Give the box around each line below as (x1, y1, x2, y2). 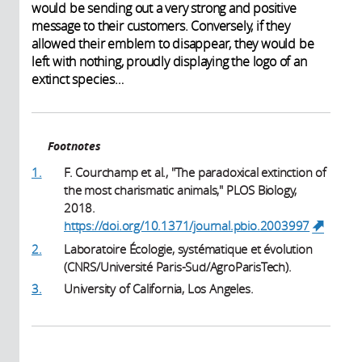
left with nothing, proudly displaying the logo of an (32, 52, 307, 70)
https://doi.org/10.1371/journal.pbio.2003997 (64, 217, 310, 234)
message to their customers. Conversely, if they (32, 16, 290, 35)
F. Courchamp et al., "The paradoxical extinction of (64, 163, 326, 180)
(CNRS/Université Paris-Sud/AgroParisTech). (64, 258, 292, 275)
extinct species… (32, 69, 124, 88)
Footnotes (48, 137, 101, 154)
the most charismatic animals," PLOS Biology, (64, 181, 297, 198)
